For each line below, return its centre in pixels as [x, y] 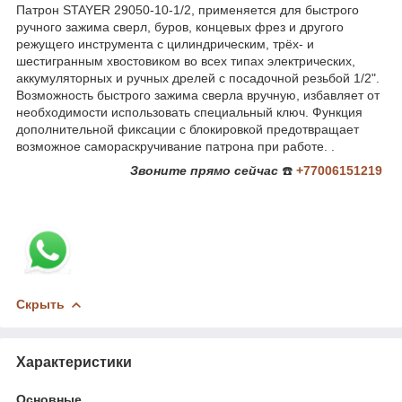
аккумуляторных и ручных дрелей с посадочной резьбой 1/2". [198, 79]
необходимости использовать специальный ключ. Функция [189, 113]
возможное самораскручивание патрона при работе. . [175, 147]
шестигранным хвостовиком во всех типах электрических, [186, 61]
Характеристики [74, 362]
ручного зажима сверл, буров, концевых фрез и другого [180, 27]
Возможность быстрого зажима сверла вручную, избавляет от [198, 96]
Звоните [158, 171]
